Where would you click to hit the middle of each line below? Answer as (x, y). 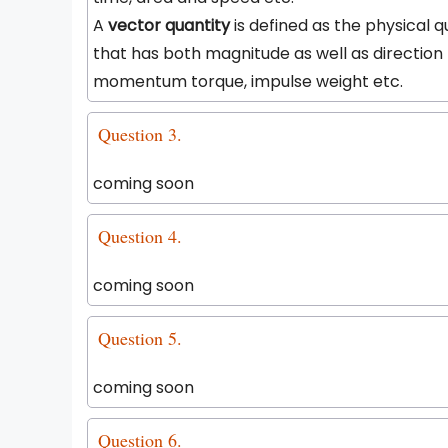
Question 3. (140, 134)
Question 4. (140, 236)
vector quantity (171, 25)
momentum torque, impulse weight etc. (248, 81)
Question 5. (140, 338)
